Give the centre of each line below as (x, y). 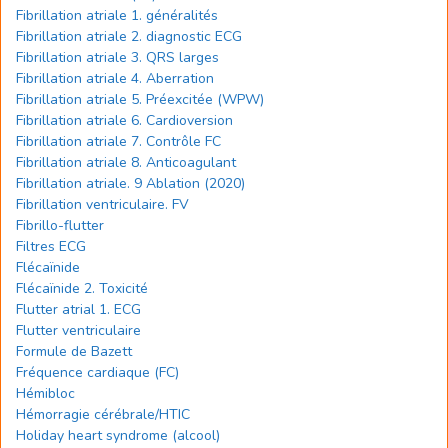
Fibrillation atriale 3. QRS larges (117, 57)
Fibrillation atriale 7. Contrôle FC (118, 141)
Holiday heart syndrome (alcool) (118, 435)
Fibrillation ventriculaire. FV (102, 204)
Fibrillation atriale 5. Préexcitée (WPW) (140, 99)
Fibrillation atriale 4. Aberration (115, 78)
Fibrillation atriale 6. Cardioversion (124, 120)
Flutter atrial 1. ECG (78, 309)
